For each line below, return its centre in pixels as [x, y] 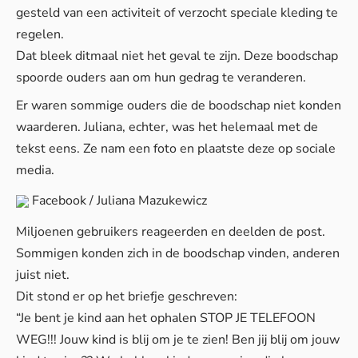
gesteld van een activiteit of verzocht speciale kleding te [177, 13]
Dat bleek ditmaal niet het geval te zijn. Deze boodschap [177, 56]
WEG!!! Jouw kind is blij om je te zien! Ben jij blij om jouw [178, 340]
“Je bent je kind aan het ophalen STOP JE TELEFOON [166, 318]
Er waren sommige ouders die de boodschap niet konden [179, 105]
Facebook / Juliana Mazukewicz [119, 200]
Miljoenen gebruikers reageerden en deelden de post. [171, 232]
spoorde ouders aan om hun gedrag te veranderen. [161, 78]
